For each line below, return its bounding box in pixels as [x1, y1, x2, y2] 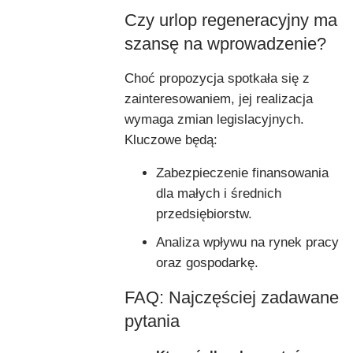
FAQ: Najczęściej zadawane [124, 287, 339, 307]
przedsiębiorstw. [156, 206, 252, 221]
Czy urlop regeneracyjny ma [124, 9, 337, 30]
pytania [124, 310, 180, 331]
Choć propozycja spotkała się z [124, 70, 310, 86]
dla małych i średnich [156, 185, 281, 201]
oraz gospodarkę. [156, 255, 258, 270]
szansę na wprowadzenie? [124, 33, 326, 54]
